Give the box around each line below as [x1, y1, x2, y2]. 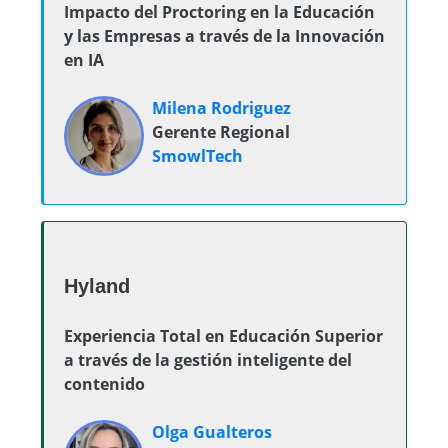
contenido [64, 373, 145, 395]
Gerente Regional [152, 121, 290, 143]
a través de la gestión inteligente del [64, 349, 352, 371]
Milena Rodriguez [152, 97, 291, 119]
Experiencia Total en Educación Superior [64, 325, 383, 347]
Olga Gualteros [152, 421, 272, 443]
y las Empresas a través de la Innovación [64, 25, 385, 47]
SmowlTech [152, 145, 243, 167]
